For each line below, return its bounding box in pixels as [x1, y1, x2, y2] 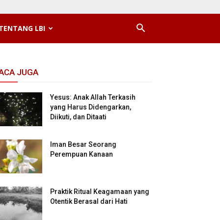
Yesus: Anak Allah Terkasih [50, 93, 136, 101]
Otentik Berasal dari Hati [50, 197, 128, 205]
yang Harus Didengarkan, [50, 103, 131, 111]
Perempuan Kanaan [50, 150, 113, 158]
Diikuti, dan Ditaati [50, 113, 107, 121]
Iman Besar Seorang [50, 140, 116, 148]
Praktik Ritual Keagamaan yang [50, 188, 149, 195]
